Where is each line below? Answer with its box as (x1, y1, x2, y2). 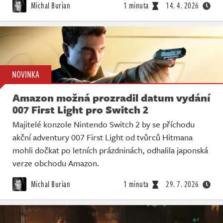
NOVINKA (12, 68, 39, 81)
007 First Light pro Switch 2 (12, 102, 148, 117)
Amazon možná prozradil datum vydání (12, 90, 210, 106)
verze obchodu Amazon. (12, 157, 100, 170)
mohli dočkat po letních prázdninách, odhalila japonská (12, 144, 208, 157)
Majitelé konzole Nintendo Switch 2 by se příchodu (12, 118, 195, 131)
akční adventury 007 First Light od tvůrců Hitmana (12, 131, 193, 144)
